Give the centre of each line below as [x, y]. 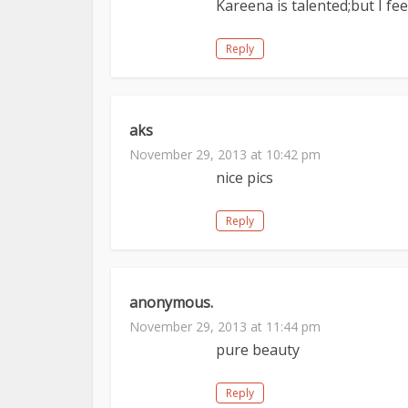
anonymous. [171, 302]
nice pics [245, 178]
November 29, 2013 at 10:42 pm [225, 154]
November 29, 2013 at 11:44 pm [225, 326]
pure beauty [258, 350]
